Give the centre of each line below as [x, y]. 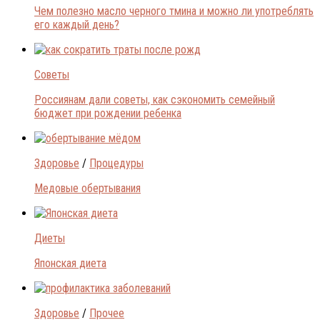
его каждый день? [77, 24]
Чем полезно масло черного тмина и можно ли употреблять [174, 11]
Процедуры [116, 163]
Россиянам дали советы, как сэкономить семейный [155, 99]
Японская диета [70, 263]
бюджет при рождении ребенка [108, 113]
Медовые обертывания [87, 188]
